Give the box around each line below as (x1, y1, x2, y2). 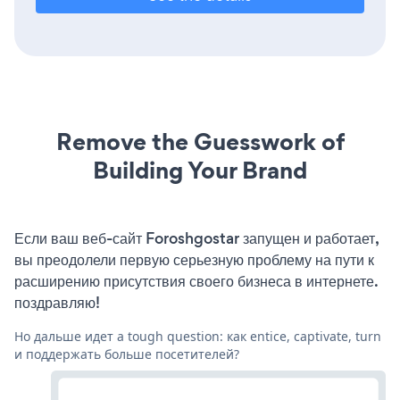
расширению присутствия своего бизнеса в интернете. (14, 271, 378, 293)
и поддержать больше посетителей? (14, 346, 239, 363)
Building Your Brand (93, 154, 307, 187)
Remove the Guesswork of (55, 125, 345, 159)
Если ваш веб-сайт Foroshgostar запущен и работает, (14, 228, 379, 250)
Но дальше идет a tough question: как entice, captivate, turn (14, 328, 381, 346)
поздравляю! (14, 292, 100, 314)
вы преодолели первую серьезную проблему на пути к (14, 249, 374, 271)
